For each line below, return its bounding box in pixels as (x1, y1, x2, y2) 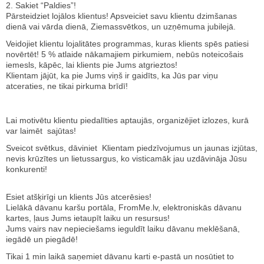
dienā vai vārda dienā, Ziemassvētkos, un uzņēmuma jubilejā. (6, 22, 236, 31)
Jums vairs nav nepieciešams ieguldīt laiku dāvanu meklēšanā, (6, 224, 240, 233)
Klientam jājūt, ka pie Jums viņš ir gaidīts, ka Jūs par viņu (6, 71, 218, 80)
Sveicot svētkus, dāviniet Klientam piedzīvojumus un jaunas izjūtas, (6, 143, 258, 153)
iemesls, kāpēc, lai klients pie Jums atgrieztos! (6, 60, 177, 70)
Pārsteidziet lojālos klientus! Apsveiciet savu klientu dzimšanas (6, 11, 237, 21)
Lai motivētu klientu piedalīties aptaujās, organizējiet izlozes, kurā (6, 115, 249, 125)
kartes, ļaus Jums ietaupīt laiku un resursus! (6, 213, 170, 223)
